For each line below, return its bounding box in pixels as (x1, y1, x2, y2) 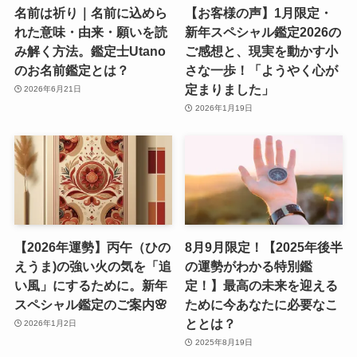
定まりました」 (185, 81, 275, 96)
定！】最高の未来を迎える (185, 277, 339, 292)
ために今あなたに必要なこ (185, 296, 339, 312)
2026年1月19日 (194, 104, 253, 112)
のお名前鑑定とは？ (14, 62, 129, 77)
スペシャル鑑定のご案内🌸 (14, 296, 167, 312)
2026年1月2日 (24, 319, 77, 328)
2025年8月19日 (194, 338, 253, 347)
